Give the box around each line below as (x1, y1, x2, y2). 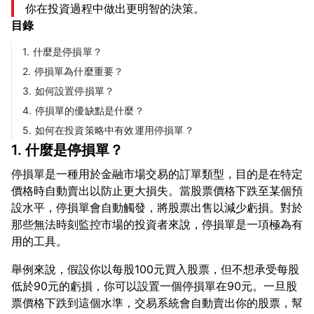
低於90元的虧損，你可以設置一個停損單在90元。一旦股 (11, 279, 297, 293)
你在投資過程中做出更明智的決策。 (25, 1, 205, 15)
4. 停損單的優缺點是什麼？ (22, 104, 144, 116)
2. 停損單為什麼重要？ (22, 65, 124, 77)
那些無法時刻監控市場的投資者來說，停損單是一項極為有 (11, 217, 303, 231)
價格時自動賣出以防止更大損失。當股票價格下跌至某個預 (11, 184, 303, 198)
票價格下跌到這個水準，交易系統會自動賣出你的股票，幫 (11, 296, 303, 310)
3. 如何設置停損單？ (22, 85, 115, 97)
